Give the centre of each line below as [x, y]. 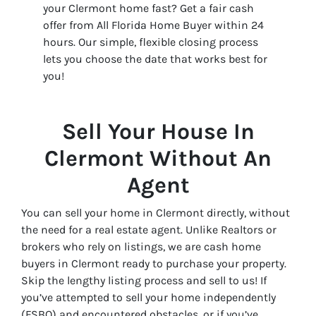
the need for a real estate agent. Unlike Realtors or [149, 229]
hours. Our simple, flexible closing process [151, 42]
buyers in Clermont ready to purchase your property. [154, 263]
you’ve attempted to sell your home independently [148, 297]
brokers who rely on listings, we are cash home [141, 246]
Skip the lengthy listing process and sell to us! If [144, 280]
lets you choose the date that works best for [156, 59]
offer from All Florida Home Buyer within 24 [154, 25]
